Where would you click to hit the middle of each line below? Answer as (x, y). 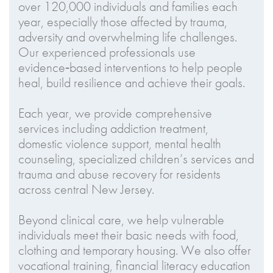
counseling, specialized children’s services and (136, 159)
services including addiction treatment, (113, 128)
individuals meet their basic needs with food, (129, 235)
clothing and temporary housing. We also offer (135, 250)
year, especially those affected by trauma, (123, 22)
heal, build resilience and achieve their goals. (132, 83)
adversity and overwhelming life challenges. (128, 37)
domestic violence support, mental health (120, 144)
